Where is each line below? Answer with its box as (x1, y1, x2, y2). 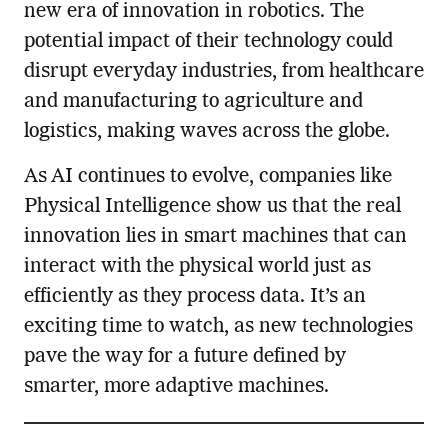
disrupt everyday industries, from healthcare (23, 62, 424, 83)
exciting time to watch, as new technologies (23, 317, 413, 338)
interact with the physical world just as (23, 257, 371, 278)
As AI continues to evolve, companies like (23, 167, 392, 188)
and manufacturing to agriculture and (23, 92, 363, 113)
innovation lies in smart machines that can (23, 227, 407, 248)
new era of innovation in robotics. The (23, 2, 364, 23)
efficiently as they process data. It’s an (23, 287, 366, 308)
